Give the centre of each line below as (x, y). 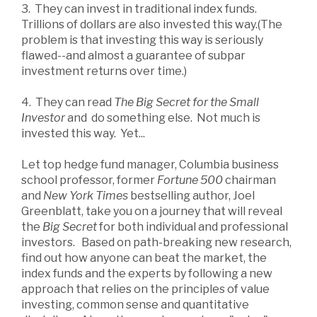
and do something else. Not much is (163, 118)
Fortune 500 (190, 180)
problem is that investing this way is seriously (142, 40)
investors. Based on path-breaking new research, (156, 243)
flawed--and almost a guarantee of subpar (133, 56)
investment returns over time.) (104, 71)
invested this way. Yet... (83, 134)
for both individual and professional (192, 227)
